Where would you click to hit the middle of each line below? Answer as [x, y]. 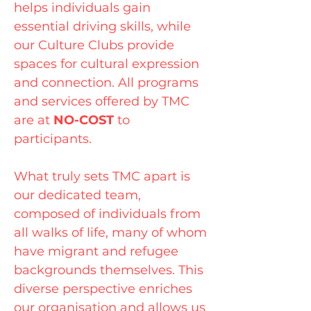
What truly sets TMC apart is [102, 176]
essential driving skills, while [102, 26]
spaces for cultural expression [107, 64]
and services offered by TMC [102, 101]
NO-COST [84, 120]
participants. [53, 139]
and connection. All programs [106, 83]
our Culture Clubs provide [94, 45]
